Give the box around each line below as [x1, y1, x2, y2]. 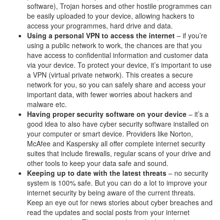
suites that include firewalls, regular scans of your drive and [27, 148, 211, 158]
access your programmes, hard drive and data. [27, 21, 173, 30]
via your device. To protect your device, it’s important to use [27, 60, 212, 70]
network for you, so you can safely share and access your [27, 80, 206, 89]
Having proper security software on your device [27, 109, 187, 119]
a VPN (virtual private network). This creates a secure [27, 70, 193, 80]
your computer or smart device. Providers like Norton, [27, 129, 193, 138]
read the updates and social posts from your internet [27, 207, 190, 217]
